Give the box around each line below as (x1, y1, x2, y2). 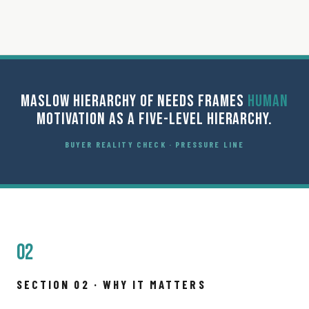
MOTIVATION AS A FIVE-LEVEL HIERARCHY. (36, 108, 273, 129)
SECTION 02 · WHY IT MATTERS (17, 277, 206, 291)
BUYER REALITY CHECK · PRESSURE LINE (64, 139, 245, 149)
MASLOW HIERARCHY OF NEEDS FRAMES (21, 90, 248, 111)
